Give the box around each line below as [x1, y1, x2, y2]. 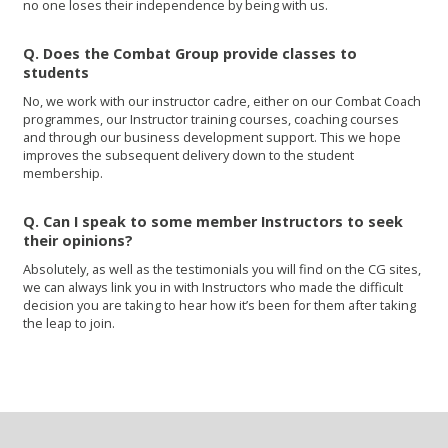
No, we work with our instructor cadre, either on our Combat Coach [23, 91, 422, 110]
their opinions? [23, 230, 134, 250]
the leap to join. [23, 313, 116, 332]
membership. [23, 163, 104, 182]
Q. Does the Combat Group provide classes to [23, 43, 358, 63]
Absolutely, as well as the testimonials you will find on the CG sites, [23, 259, 422, 278]
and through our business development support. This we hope [23, 127, 402, 146]
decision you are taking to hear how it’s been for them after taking [23, 295, 417, 314]
